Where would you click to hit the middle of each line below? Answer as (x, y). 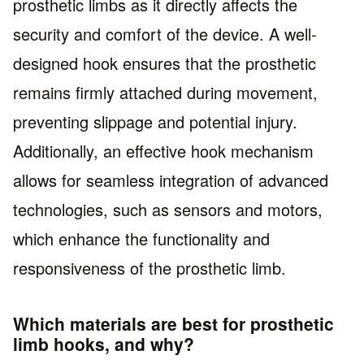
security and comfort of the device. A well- (165, 34)
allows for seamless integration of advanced (171, 180)
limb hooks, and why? (104, 344)
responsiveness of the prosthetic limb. (149, 268)
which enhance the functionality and (141, 239)
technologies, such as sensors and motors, (168, 210)
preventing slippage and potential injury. (155, 122)
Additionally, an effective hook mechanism (163, 151)
